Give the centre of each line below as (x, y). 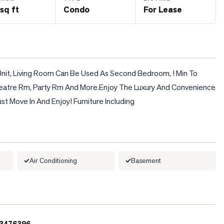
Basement (146, 160)
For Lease (163, 9)
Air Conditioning (53, 160)
